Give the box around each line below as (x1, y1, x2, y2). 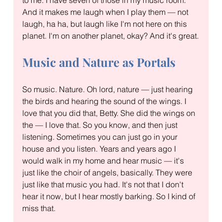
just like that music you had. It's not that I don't (22, 179, 185, 189)
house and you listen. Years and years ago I (22, 143, 178, 154)
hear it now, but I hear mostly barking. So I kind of (22, 191, 197, 201)
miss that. (22, 203, 55, 213)
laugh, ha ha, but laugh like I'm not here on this (22, 18, 189, 29)
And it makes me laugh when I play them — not (22, 6, 190, 17)
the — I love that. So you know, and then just (22, 119, 179, 130)
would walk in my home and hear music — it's (22, 155, 186, 166)
